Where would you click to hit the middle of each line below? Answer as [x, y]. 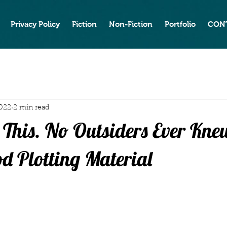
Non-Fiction [131, 24]
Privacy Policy [35, 24]
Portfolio [180, 24]
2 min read [31, 108]
